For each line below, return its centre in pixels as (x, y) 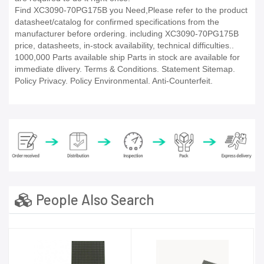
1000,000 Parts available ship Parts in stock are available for (127, 57)
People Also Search (94, 199)
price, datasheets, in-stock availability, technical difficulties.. (124, 46)
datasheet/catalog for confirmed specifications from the (117, 22)
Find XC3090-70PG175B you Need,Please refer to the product (131, 10)
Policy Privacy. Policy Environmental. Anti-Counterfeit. (114, 81)
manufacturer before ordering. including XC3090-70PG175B (127, 34)
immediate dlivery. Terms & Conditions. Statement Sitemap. (125, 69)
